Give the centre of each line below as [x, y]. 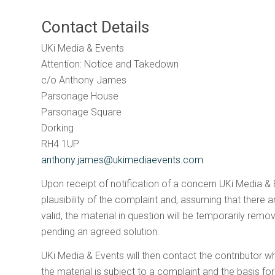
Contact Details [95, 27]
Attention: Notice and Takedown [110, 64]
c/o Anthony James [84, 80]
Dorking [58, 128]
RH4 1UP [60, 144]
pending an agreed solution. [101, 232]
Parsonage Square [82, 112]
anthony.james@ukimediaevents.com [122, 160]
